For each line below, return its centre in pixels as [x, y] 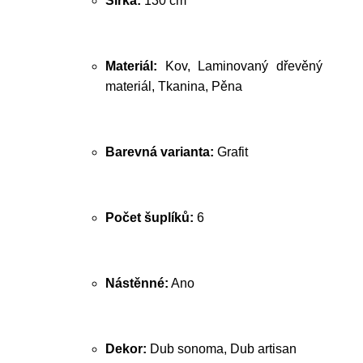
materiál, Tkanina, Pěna [174, 86]
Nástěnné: [137, 283]
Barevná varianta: [160, 152]
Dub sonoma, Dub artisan [222, 349]
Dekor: [126, 349]
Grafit [231, 152]
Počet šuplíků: [149, 218]
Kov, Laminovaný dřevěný [240, 66]
